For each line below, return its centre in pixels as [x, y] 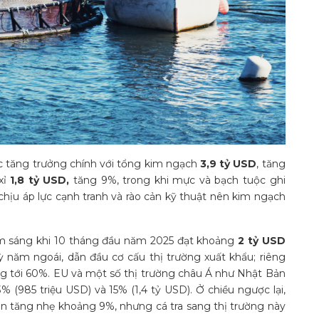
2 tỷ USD [262, 241]
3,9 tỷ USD [229, 164]
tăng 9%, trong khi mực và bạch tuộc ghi [177, 181]
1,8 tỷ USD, [38, 181]
